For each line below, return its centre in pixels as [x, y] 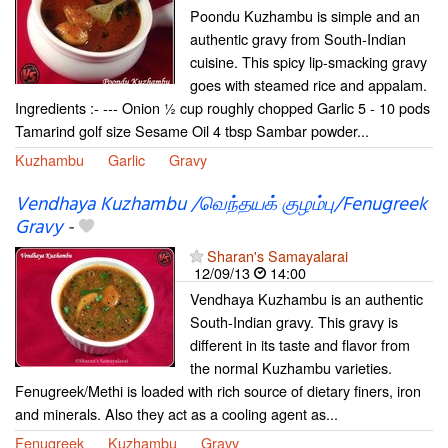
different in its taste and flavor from [300, 344]
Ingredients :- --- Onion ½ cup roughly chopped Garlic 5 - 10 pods [222, 108]
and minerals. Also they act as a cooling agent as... [176, 413]
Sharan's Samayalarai [277, 255]
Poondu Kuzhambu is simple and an [305, 16]
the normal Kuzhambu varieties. [291, 367]
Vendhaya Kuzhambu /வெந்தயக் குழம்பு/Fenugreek [221, 204]
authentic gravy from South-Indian [298, 39]
